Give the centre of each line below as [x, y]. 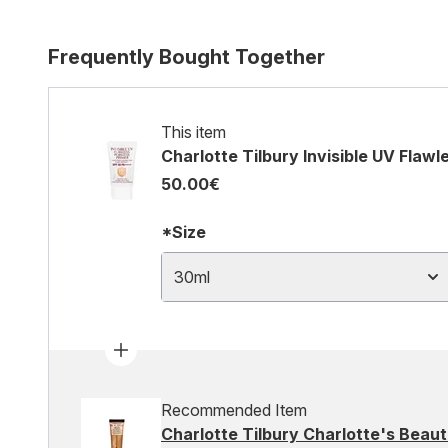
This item [193, 132]
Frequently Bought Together [186, 57]
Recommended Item [234, 410]
